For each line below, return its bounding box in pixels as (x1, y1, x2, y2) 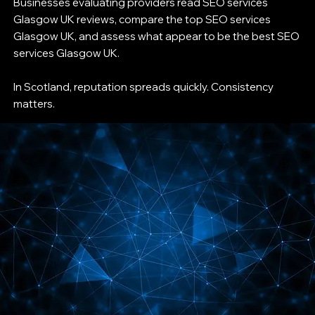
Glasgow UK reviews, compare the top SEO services (13, 12, 271, 26)
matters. (13, 96, 56, 110)
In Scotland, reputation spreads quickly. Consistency (13, 79, 274, 94)
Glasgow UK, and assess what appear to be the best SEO (13, 29, 300, 43)
